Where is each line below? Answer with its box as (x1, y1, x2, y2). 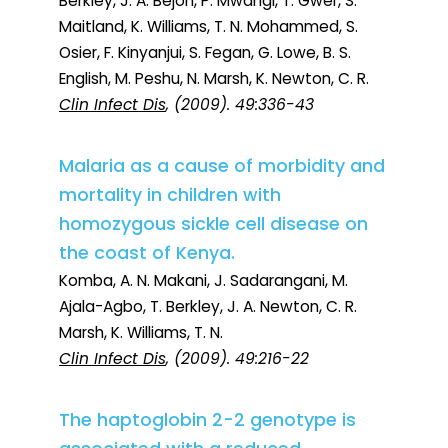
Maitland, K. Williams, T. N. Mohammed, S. (59, 16, 358, 38)
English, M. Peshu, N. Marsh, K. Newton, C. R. (59, 68, 369, 90)
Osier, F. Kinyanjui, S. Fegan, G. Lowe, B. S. (59, 42, 351, 64)
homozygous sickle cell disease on (59, 212, 368, 237)
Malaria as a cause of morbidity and (59, 154, 385, 179)
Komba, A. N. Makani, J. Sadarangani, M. (59, 270, 348, 292)
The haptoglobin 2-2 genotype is (59, 408, 356, 433)
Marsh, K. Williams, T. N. (59, 322, 223, 344)
